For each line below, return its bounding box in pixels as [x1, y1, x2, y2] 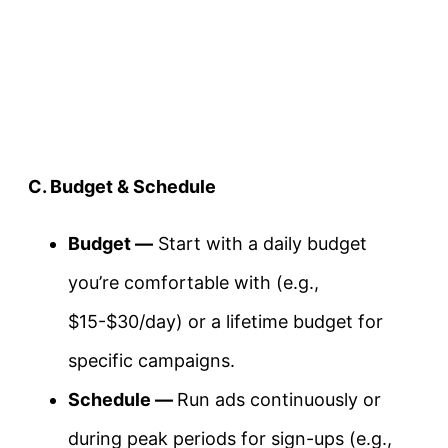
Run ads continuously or [177, 389, 381, 411]
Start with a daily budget [153, 233, 367, 255]
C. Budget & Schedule [28, 176, 216, 198]
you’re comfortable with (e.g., [68, 272, 319, 294]
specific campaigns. [68, 350, 235, 372]
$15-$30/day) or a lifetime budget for [68, 311, 383, 333]
